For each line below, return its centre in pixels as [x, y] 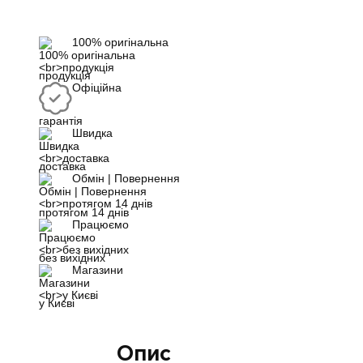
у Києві [57, 304]
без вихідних [73, 258]
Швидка [93, 134]
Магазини [98, 270]
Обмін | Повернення [126, 179]
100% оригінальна [121, 42]
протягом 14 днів [84, 212]
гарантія [61, 122]
